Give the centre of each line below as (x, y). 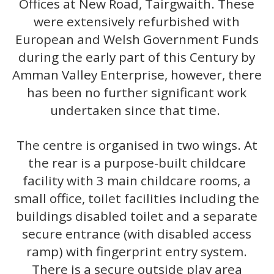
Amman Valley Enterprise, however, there (137, 75)
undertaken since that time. (137, 110)
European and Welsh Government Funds (137, 39)
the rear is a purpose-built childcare (137, 162)
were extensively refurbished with (137, 22)
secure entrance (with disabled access (137, 233)
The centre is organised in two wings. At (137, 145)
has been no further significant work (137, 93)
